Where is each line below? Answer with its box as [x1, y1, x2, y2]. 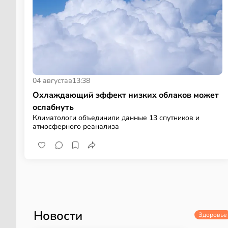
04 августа [33, 75, 68, 85]
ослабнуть [33, 101, 74, 113]
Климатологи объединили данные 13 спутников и [33, 112, 199, 123]
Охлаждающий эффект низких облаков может [33, 89, 219, 101]
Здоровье [198, 210, 227, 219]
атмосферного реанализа [33, 121, 119, 131]
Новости [34, 207, 82, 224]
